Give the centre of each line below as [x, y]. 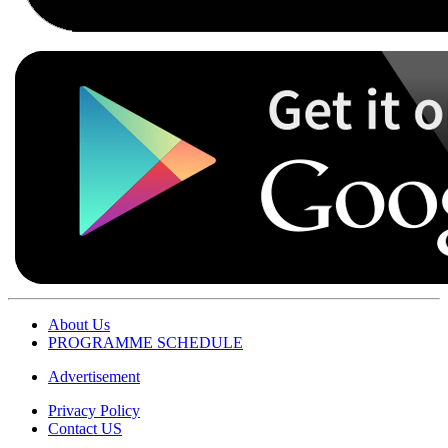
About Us [79, 325]
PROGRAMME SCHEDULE [145, 343]
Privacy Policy [94, 411]
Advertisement [94, 377]
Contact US [85, 429]
